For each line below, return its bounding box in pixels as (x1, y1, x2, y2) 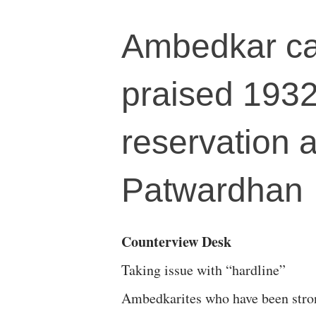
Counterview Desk (121, 231, 231, 252)
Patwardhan (121, 171, 303, 209)
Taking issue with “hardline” (121, 260, 286, 279)
